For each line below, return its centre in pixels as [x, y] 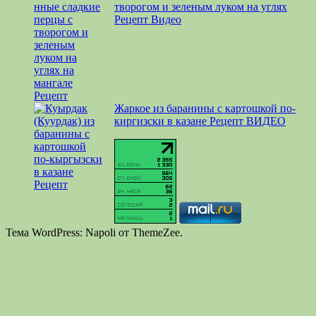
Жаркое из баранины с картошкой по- [205, 108]
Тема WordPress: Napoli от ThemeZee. [94, 232]
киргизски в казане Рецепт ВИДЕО [200, 121]
